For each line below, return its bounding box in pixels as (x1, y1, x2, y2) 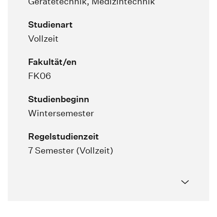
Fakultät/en (28, 56, 77, 67)
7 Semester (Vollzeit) (28, 145, 113, 155)
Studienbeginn (28, 93, 89, 104)
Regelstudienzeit (28, 131, 99, 141)
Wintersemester (28, 108, 94, 118)
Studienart (28, 19, 73, 30)
